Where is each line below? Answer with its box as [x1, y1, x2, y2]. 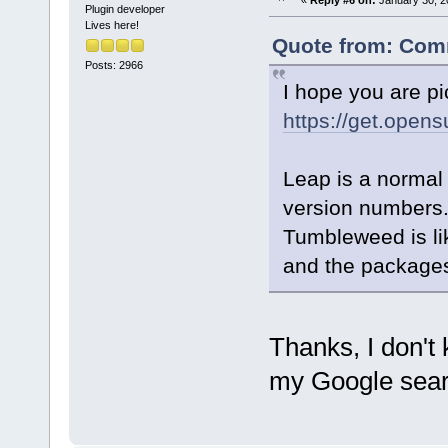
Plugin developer [84, 3, 165, 16]
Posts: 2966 [84, 59, 143, 72]
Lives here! [84, 19, 139, 32]
